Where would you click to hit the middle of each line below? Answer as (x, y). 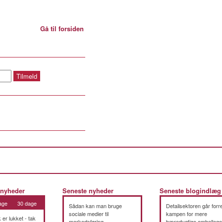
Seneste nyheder (88, 191)
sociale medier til (89, 214)
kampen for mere (187, 214)
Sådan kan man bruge (95, 206)
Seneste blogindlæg (190, 191)
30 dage (27, 203)
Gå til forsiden (62, 28)
